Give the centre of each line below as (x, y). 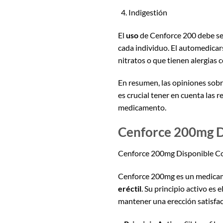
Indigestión (148, 12)
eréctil (130, 188)
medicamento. (142, 108)
